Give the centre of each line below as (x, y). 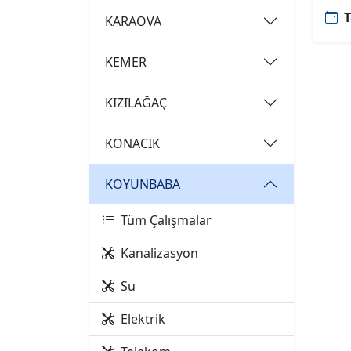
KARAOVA (133, 21)
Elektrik (143, 319)
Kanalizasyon (159, 253)
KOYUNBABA (143, 184)
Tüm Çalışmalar (166, 220)
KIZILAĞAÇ (136, 102)
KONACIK (132, 143)
